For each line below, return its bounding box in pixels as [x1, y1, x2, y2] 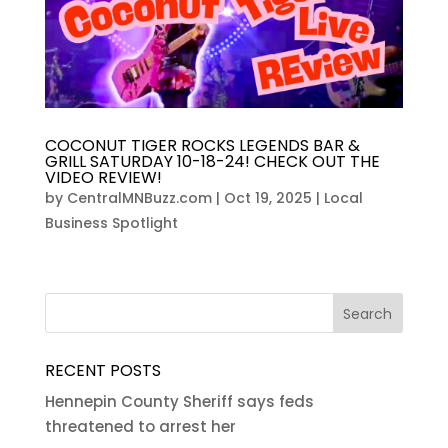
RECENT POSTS [44, 358, 161, 382]
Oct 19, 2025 [223, 187, 312, 208]
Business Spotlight [44, 212, 178, 233]
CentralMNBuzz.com [66, 187, 212, 208]
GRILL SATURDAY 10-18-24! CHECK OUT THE [44, 149, 380, 173]
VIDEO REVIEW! [44, 165, 162, 189]
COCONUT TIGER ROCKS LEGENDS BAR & [44, 133, 360, 157]
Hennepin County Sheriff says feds [44, 390, 314, 412]
